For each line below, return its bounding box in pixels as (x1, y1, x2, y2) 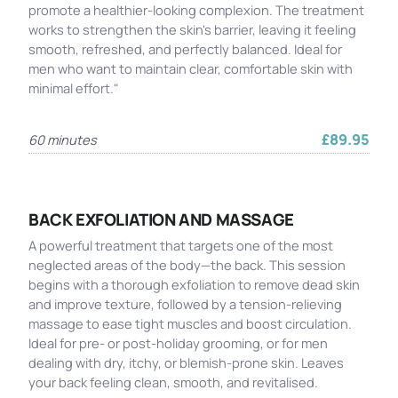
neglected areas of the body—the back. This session (28, 256, 346, 274)
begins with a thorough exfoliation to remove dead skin (28, 275, 360, 293)
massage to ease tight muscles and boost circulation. (28, 314, 352, 332)
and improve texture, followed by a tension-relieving (28, 295, 342, 313)
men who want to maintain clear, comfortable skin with (28, 60, 353, 77)
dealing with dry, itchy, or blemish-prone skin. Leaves (28, 354, 344, 371)
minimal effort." (28, 79, 119, 97)
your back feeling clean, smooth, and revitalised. (28, 373, 318, 391)
